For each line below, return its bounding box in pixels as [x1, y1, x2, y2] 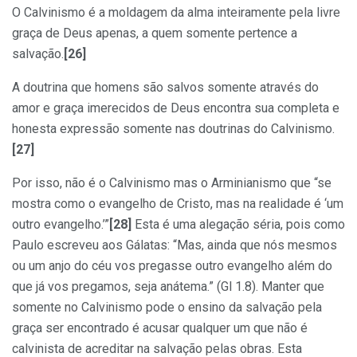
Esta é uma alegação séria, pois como [131, 216, 345, 232]
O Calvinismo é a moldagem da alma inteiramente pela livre [12, 4, 340, 20]
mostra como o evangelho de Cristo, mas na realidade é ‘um [12, 195, 343, 211]
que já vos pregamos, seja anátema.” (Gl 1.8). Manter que [12, 278, 324, 294]
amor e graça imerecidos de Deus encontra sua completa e [12, 100, 339, 116]
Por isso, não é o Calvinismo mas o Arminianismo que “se [12, 175, 331, 190]
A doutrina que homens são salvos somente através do [12, 79, 319, 95]
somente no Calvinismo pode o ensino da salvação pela [12, 299, 322, 315]
